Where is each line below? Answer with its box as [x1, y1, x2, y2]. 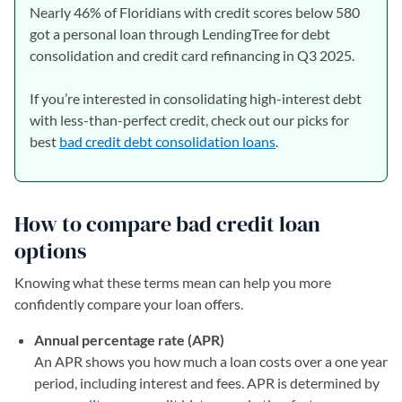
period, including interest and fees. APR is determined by [34, 373, 380, 391]
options [14, 235, 86, 266]
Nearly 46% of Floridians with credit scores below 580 [30, 3, 360, 21]
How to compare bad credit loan [14, 208, 320, 239]
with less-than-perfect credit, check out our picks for [30, 110, 349, 128]
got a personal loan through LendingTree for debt [30, 24, 330, 42]
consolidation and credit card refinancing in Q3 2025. [30, 46, 354, 64]
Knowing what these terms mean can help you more [14, 273, 331, 291]
